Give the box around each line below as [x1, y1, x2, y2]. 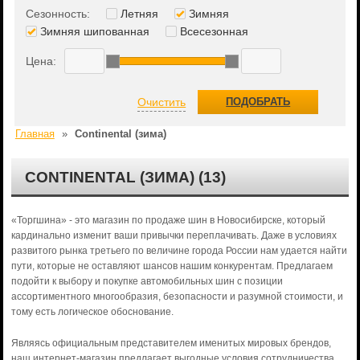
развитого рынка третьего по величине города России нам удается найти [10, 245, 347, 256]
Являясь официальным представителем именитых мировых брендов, [10, 337, 331, 349]
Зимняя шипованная [39, 25, 149, 38]
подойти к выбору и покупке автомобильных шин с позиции [10, 276, 283, 287]
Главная [14, 128, 55, 140]
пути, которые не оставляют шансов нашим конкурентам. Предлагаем [10, 260, 333, 272]
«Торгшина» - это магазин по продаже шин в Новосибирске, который [10, 215, 325, 226]
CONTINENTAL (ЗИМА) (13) [24, 169, 226, 186]
